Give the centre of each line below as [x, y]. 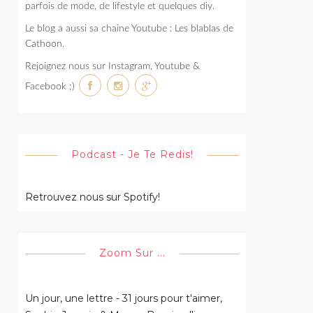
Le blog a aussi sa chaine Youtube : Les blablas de [129, 28]
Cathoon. [45, 44]
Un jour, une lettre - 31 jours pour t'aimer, [124, 298]
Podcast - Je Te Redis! [132, 154]
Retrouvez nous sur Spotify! [93, 197]
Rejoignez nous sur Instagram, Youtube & [112, 66]
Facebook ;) [51, 86]
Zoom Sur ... [132, 253]
